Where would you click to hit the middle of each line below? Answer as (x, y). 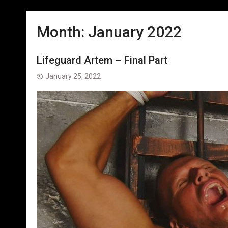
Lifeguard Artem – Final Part (102, 60)
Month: (62, 32)
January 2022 (135, 32)
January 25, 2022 (73, 76)
